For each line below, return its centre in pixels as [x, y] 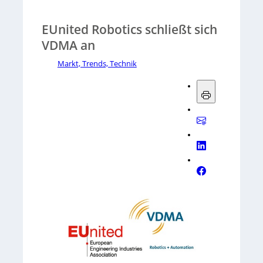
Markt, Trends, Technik [97, 63]
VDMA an [68, 45]
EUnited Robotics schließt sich [129, 29]
